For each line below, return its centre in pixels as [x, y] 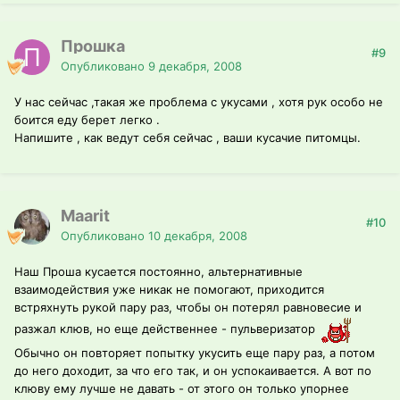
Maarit [85, 216]
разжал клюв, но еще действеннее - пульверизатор [167, 329]
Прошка [93, 46]
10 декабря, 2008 [198, 236]
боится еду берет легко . [87, 120]
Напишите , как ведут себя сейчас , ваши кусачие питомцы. [187, 138]
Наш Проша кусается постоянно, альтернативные [158, 272]
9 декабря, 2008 [195, 67]
